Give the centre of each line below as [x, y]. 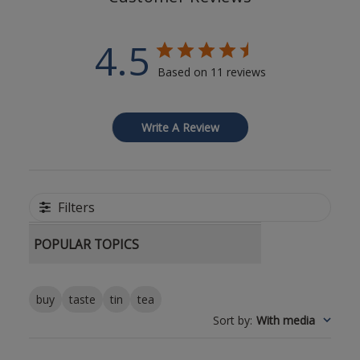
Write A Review [180, 127]
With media [286, 320]
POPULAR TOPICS [86, 244]
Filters [76, 207]
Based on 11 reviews [211, 72]
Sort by [232, 320]
